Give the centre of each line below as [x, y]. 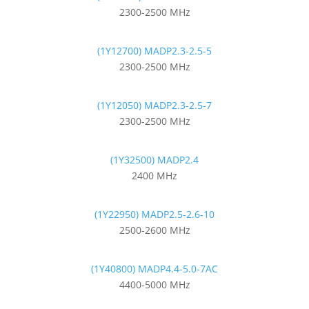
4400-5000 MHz [154, 284]
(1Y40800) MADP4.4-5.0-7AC [154, 268]
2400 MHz [154, 175]
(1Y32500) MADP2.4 [154, 159]
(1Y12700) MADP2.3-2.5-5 [154, 50]
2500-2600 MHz [154, 230]
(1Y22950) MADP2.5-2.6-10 [154, 214]
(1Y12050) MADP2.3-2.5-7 [154, 105]
